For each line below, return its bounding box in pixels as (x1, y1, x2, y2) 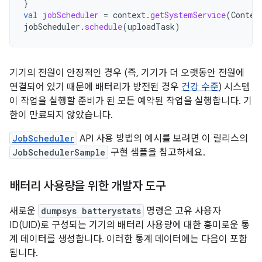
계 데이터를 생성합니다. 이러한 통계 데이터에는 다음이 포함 (9, 233, 247, 245)
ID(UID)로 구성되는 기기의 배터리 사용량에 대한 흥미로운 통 (9, 219, 250, 231)
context (113, 9, 146, 20)
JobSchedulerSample (12, 147, 105, 158)
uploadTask (127, 21, 175, 32)
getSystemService (150, 9, 226, 20)
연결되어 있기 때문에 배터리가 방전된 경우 (9, 81, 181, 93)
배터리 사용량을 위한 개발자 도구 (9, 179, 166, 194)
